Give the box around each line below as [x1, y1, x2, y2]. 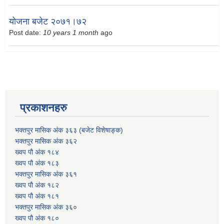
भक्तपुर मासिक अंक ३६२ [15, 136, 77, 145]
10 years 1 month [43, 28, 98, 37]
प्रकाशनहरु [20, 101, 67, 114]
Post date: [9, 28, 43, 37]
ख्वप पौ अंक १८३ [15, 158, 59, 167]
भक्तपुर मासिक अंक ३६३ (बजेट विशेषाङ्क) [15, 125, 123, 134]
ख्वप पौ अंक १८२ [15, 180, 59, 189]
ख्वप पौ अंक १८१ [15, 191, 59, 200]
